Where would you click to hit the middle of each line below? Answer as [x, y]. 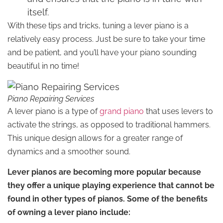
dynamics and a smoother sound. [70, 151]
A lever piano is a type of [54, 111]
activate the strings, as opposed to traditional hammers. [109, 124]
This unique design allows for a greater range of [95, 138]
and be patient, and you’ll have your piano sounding [102, 53]
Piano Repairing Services [51, 99]
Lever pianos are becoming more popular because [104, 172]
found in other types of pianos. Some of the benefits [108, 199]
